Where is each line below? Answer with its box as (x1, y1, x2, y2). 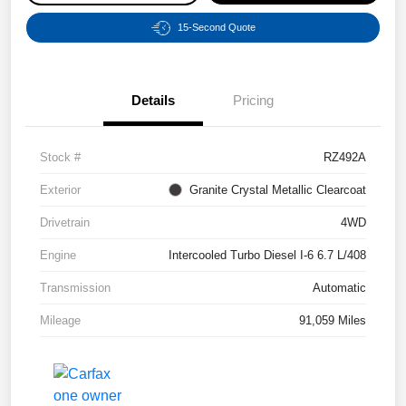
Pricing (232, 92, 274, 109)
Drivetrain (40, 216, 90, 230)
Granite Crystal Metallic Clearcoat (189, 183, 366, 198)
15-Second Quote (177, 22, 256, 34)
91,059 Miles (299, 314, 366, 328)
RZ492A (324, 150, 366, 165)
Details (131, 92, 175, 109)
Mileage (40, 314, 81, 328)
